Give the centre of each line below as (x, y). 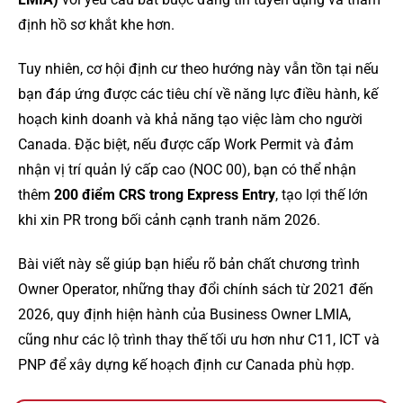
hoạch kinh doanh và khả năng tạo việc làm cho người (190, 119)
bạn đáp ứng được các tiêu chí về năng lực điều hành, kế (198, 94)
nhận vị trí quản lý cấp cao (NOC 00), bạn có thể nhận (187, 169)
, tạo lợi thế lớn (322, 194)
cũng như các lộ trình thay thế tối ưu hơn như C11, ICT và (199, 339)
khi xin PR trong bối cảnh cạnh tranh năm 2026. (169, 219)
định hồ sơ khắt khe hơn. (96, 25)
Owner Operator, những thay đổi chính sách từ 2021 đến (196, 289)
